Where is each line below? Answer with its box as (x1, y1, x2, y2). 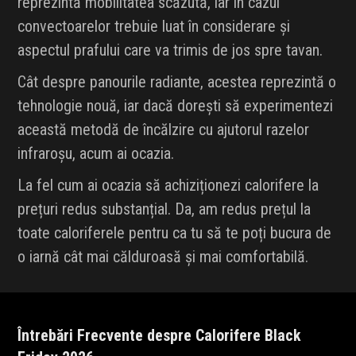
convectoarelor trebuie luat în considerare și (17, 17, 291, 37)
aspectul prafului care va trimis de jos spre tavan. (17, 41, 323, 60)
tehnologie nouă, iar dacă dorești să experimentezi (17, 96, 334, 116)
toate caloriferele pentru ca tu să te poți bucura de (17, 223, 332, 243)
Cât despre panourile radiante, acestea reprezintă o (17, 72, 337, 92)
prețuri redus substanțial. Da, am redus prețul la (17, 199, 311, 219)
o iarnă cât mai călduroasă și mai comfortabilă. (17, 247, 309, 267)
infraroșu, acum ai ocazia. (17, 144, 175, 164)
